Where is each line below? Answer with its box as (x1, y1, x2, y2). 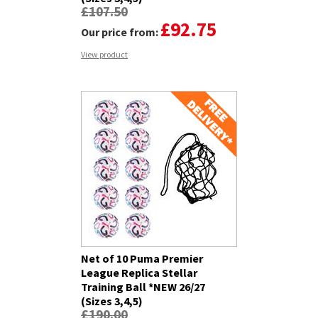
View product (81, 48, 128, 60)
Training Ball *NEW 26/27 (81, 280, 205, 295)
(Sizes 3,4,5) (81, 294, 143, 309)
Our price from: (81, 25, 160, 40)
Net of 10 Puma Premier (81, 251, 203, 266)
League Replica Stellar (81, 265, 197, 280)
